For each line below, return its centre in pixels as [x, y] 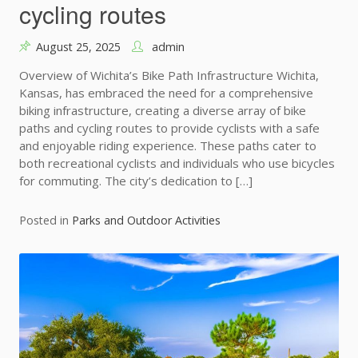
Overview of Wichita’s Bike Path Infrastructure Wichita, [169, 76]
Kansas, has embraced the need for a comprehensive [166, 93]
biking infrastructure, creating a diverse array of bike [163, 111]
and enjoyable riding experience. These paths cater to [168, 146]
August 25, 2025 [78, 47]
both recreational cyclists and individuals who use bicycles [177, 163]
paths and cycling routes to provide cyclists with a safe [169, 128]
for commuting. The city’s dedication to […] [136, 181]
